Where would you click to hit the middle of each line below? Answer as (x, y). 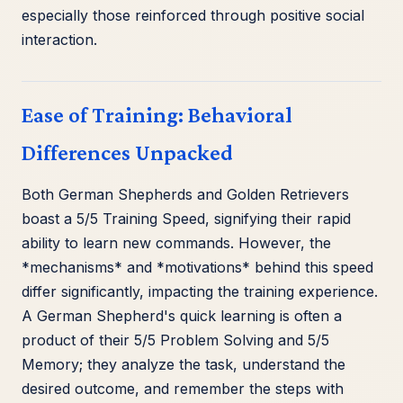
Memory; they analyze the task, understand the (184, 365)
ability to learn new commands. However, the (176, 243)
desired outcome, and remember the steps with (183, 389)
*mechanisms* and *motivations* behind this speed (197, 268)
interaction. (59, 40)
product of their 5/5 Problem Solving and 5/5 (175, 340)
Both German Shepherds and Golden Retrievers (185, 195)
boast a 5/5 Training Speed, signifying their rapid (186, 219)
